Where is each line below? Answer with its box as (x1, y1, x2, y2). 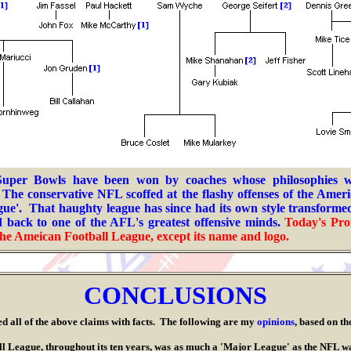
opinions (257, 316, 295, 327)
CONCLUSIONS (84, 281, 267, 309)
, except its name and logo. (150, 230, 289, 243)
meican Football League (23, 230, 150, 243)
